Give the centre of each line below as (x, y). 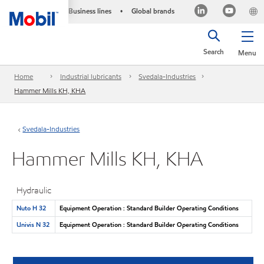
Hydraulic (34, 190)
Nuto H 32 (31, 208)
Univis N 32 (33, 224)
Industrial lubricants (90, 77)
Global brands (153, 11)
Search (214, 52)
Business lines (90, 11)
